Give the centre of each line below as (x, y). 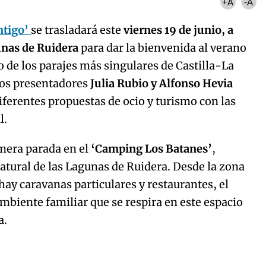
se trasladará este (77, 30)
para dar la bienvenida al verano (164, 48)
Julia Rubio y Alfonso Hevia (162, 83)
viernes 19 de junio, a (179, 30)
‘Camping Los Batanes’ (152, 149)
